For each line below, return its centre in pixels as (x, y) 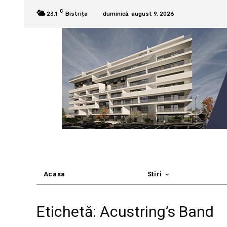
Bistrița (77, 14)
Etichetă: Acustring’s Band (125, 212)
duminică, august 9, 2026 (139, 14)
